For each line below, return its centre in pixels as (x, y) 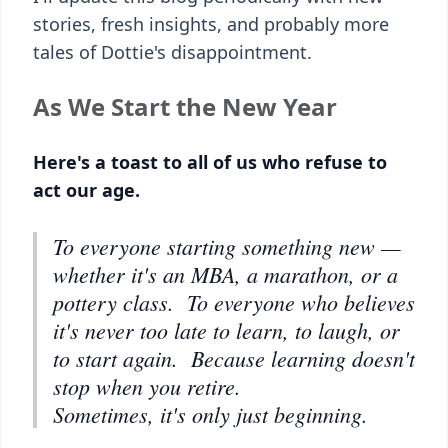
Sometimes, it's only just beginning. (210, 414)
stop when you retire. (147, 386)
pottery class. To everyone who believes (234, 302)
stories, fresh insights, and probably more (211, 24)
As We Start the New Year (185, 106)
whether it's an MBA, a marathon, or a (225, 274)
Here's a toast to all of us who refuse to (210, 162)
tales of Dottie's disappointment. (172, 52)
